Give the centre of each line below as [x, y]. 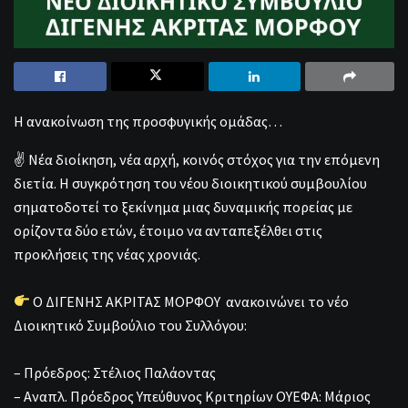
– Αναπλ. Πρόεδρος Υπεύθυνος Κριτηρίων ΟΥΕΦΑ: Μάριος [192, 396]
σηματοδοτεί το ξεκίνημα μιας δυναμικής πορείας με [183, 206]
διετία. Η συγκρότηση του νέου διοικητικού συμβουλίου [190, 183]
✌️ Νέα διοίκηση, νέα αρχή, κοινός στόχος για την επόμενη [197, 159]
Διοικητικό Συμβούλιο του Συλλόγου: [130, 325]
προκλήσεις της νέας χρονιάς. [107, 254]
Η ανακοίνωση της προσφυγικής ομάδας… [148, 121]
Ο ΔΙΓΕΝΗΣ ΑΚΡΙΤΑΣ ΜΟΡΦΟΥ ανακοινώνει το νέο [190, 301]
